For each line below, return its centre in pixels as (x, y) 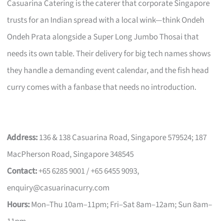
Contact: (22, 171)
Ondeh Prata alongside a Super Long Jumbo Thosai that (103, 37)
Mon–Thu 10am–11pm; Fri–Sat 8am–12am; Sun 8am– (121, 204)
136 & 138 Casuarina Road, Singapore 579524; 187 (122, 137)
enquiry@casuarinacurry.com (58, 188)
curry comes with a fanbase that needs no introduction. (102, 87)
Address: (22, 137)
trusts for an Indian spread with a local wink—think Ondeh (106, 20)
